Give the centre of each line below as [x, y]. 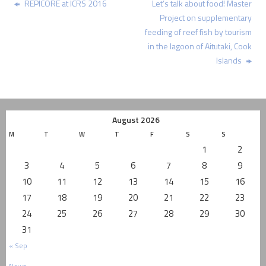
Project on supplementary [205, 18]
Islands [229, 60]
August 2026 [136, 120]
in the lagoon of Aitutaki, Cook [199, 46]
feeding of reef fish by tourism [198, 32]
